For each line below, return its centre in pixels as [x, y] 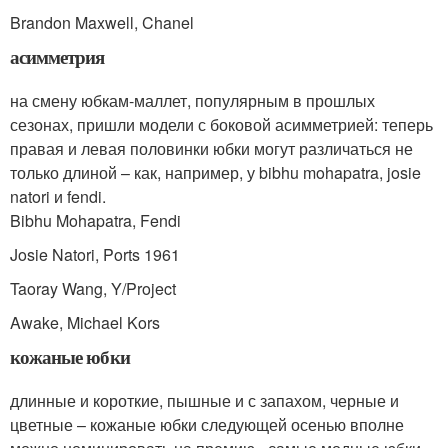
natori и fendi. [58, 196]
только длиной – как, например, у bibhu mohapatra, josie [215, 172]
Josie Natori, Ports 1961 [95, 254]
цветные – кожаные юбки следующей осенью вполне [207, 424]
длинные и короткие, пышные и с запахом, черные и [204, 400]
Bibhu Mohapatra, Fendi [95, 220]
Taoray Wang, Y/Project [93, 288]
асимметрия [57, 56]
